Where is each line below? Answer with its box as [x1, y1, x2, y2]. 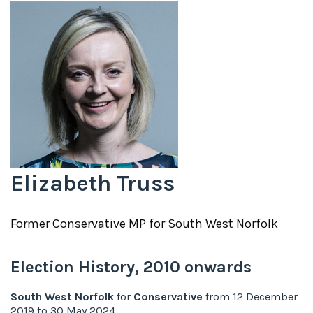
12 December [233, 289, 298, 303]
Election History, [10, 256, 143, 277]
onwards [180, 256, 252, 277]
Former [10, 215, 52, 231]
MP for [126, 215, 168, 231]
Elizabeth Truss [10, 170, 175, 196]
